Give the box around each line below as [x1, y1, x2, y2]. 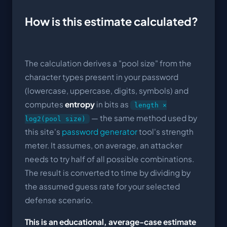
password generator [62, 126, 137, 136]
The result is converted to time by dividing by [25, 167, 191, 177]
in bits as [95, 99, 130, 109]
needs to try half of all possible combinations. [25, 154, 194, 164]
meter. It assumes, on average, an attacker [25, 140, 182, 150]
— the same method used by [90, 112, 197, 123]
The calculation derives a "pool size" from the [25, 58, 192, 68]
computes [25, 99, 65, 109]
